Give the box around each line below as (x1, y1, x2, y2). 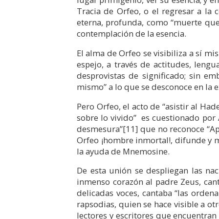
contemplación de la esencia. (77, 28, 186, 40)
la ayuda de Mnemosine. (77, 145, 170, 157)
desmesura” (77, 123, 123, 134)
